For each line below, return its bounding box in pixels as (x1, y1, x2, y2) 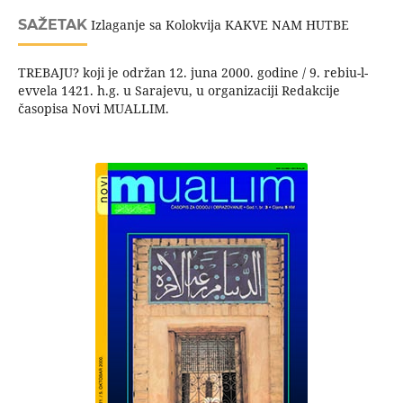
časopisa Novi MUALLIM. (17, 100, 169, 118)
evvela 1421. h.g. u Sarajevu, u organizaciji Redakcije (17, 82, 340, 100)
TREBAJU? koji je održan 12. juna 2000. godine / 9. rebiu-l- (17, 64, 368, 82)
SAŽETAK (17, 16, 87, 34)
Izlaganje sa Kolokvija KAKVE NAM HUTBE (86, 16, 349, 34)
